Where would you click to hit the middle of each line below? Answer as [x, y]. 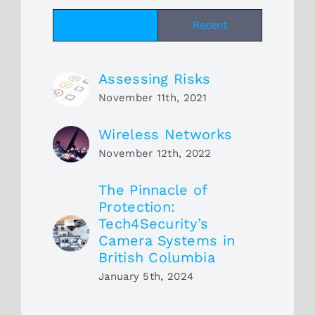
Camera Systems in [167, 240]
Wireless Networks [166, 134]
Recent [210, 25]
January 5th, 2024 [146, 276]
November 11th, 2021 [153, 97]
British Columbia [157, 257]
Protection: [137, 206]
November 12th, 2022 [155, 153]
